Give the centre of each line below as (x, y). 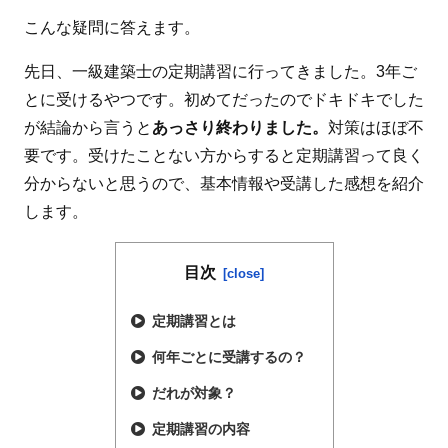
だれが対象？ (194, 392)
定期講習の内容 (201, 428)
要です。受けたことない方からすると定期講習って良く (224, 155)
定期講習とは (194, 320)
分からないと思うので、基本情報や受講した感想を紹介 (224, 183)
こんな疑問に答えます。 (112, 27)
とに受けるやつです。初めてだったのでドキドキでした (224, 99)
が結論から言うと (88, 127)
